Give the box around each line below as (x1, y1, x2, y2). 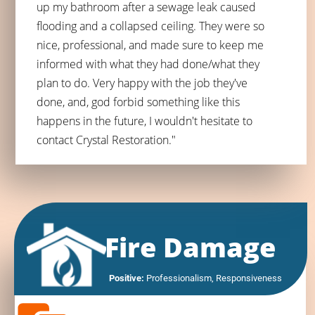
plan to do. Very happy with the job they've (37, 75, 247, 91)
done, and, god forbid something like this (37, 94, 240, 110)
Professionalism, (144, 272, 216, 283)
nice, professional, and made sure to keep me (37, 37, 264, 53)
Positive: (109, 272, 144, 283)
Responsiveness (216, 272, 282, 283)
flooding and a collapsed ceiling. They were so (37, 18, 264, 34)
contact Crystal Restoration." (37, 131, 176, 148)
